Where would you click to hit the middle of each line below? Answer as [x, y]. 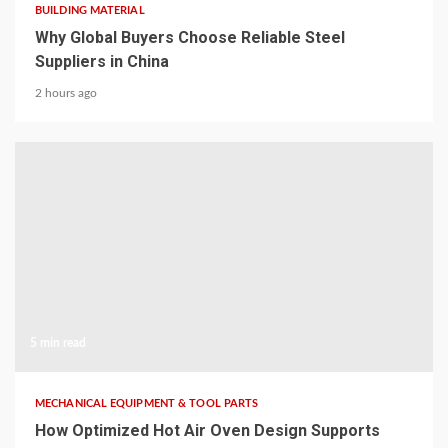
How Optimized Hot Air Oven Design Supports [207, 430]
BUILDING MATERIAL [90, 10]
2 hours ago [66, 93]
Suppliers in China [102, 61]
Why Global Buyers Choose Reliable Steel [190, 37]
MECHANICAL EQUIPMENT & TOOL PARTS [147, 403]
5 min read [58, 343]
